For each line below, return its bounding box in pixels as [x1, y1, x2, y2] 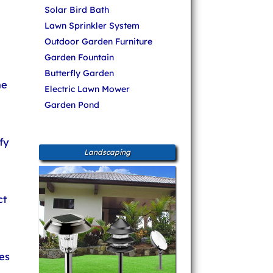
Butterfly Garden [44, 68, 114, 79]
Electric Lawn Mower [44, 83, 130, 95]
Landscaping [84, 147, 131, 157]
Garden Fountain [44, 52, 114, 63]
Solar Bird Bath [44, 4, 109, 16]
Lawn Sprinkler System [44, 20, 140, 32]
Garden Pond [44, 99, 99, 111]
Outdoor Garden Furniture [44, 36, 152, 48]
